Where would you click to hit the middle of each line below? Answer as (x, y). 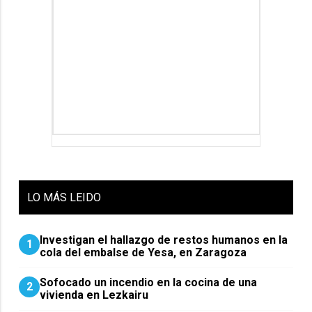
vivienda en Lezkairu (94, 295)
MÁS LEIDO (72, 197)
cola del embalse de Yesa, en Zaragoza (143, 252)
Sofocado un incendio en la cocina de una (149, 282)
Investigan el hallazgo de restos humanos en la (164, 240)
